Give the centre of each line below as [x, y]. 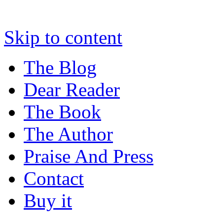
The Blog [60, 67]
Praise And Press [89, 156]
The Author [68, 134]
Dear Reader [72, 90]
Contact [54, 178]
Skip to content [63, 37]
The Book [62, 112]
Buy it [48, 201]
